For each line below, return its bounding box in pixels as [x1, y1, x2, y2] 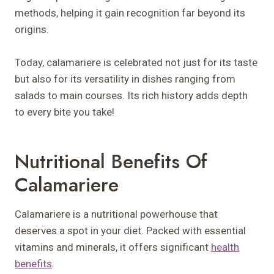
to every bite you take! [15, 105, 114, 118]
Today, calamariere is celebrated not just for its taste [15, 56, 257, 68]
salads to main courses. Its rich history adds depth [15, 89, 248, 102]
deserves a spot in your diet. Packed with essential [15, 224, 246, 237]
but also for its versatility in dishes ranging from [15, 72, 235, 85]
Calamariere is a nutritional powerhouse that [15, 207, 218, 220]
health [211, 240, 239, 253]
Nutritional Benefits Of [15, 147, 207, 176]
